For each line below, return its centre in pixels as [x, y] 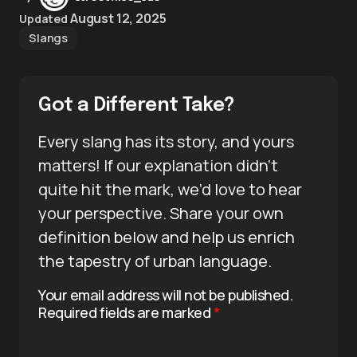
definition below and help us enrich [167, 237]
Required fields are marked [126, 312]
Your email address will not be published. [166, 294]
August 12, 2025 [118, 18]
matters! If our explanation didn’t [158, 165]
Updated [44, 18]
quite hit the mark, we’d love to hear [170, 189]
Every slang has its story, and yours [166, 141]
